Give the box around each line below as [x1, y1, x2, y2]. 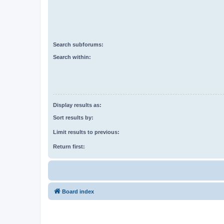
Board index [62, 188, 94, 194]
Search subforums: [53, 41, 103, 48]
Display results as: [53, 102, 101, 108]
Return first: [53, 143, 85, 149]
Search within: [53, 53, 91, 60]
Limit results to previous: [53, 128, 119, 135]
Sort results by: [53, 114, 93, 120]
